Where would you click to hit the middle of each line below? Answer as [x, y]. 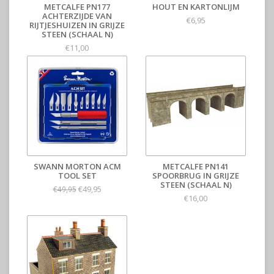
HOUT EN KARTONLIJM [196, 7]
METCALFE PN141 [196, 167]
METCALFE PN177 [77, 7]
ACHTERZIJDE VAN [77, 16]
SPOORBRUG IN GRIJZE [196, 176]
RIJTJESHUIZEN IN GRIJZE [77, 25]
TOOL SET [77, 176]
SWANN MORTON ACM [77, 167]
